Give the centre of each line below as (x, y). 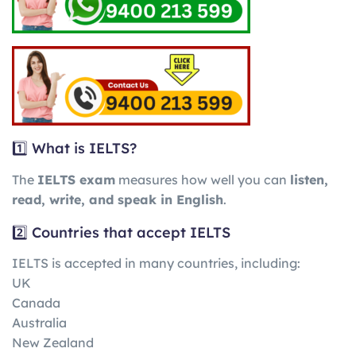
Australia (39, 323)
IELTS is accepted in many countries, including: (156, 263)
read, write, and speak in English (118, 199)
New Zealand (53, 343)
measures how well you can (203, 179)
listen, (309, 179)
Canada (36, 303)
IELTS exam (76, 179)
